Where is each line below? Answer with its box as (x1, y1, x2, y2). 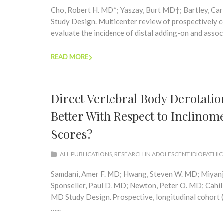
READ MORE (51, 53, 88, 61)
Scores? (51, 126, 92, 142)
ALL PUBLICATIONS (60, 150, 112, 158)
